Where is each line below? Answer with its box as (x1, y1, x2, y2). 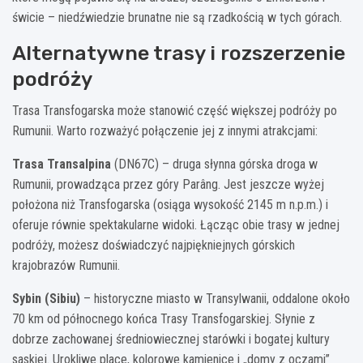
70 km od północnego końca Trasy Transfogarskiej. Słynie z (12, 310, 315, 327)
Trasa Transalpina (12, 156, 111, 172)
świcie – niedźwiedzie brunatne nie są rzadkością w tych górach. (12, 9, 342, 25)
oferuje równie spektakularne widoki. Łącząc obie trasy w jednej (12, 216, 340, 233)
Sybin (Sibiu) (12, 290, 80, 306)
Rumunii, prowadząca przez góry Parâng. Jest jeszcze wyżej (12, 176, 324, 192)
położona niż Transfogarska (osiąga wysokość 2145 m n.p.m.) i (12, 196, 328, 212)
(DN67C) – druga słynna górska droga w (111, 156, 318, 172)
